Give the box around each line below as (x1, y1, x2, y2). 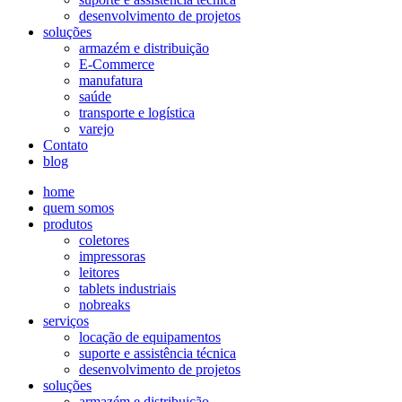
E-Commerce (79, 57, 154, 73)
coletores (79, 232, 129, 249)
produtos (43, 216, 92, 232)
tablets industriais (79, 281, 176, 297)
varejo (79, 121, 114, 137)
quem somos (43, 200, 114, 216)
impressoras (79, 249, 145, 265)
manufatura (79, 73, 143, 89)
